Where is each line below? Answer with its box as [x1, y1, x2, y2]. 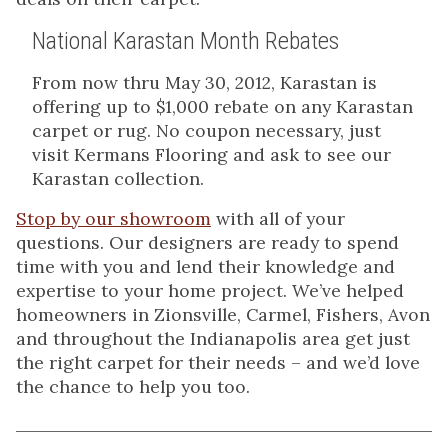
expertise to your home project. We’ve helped [16, 279, 404, 302]
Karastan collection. [32, 167, 204, 190]
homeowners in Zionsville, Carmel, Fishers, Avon [16, 303, 430, 326]
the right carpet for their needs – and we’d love [16, 351, 420, 374]
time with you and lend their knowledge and [16, 255, 395, 278]
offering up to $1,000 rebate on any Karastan [32, 95, 413, 118]
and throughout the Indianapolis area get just [16, 327, 410, 350]
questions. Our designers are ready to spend [16, 231, 399, 254]
